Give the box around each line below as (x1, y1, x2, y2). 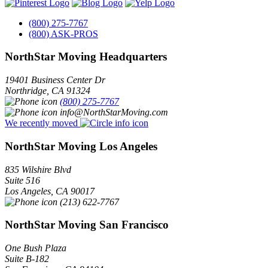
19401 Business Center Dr (5, 75, 105, 86)
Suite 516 (5, 175, 40, 185)
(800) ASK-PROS (29, 28, 98, 39)
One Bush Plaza (5, 243, 66, 254)
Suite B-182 (5, 254, 49, 264)
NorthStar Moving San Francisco (5, 218, 169, 232)
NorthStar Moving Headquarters (5, 50, 167, 63)
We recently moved (5, 118, 80, 129)
